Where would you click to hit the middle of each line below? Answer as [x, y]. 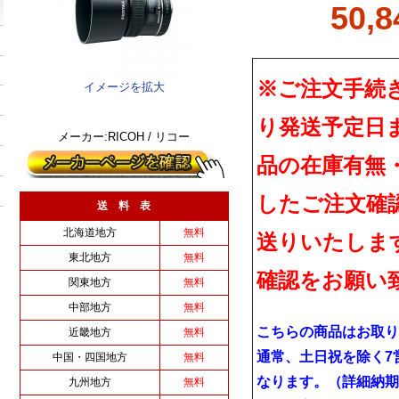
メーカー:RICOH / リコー [124, 137]
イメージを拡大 [124, 87]
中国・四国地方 [90, 358]
